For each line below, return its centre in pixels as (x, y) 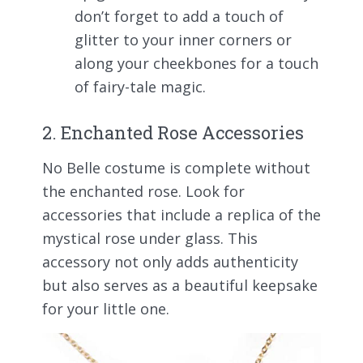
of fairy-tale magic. (140, 86)
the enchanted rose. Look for (143, 192)
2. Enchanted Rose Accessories (173, 132)
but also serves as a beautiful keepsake (180, 286)
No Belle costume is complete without (176, 168)
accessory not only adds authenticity (170, 262)
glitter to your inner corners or (183, 39)
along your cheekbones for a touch (196, 63)
